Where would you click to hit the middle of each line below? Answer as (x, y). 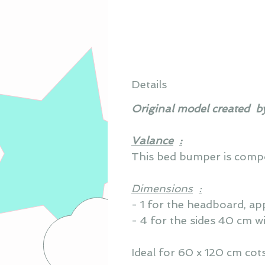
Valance (152, 140)
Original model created (190, 108)
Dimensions (162, 188)
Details (149, 84)
